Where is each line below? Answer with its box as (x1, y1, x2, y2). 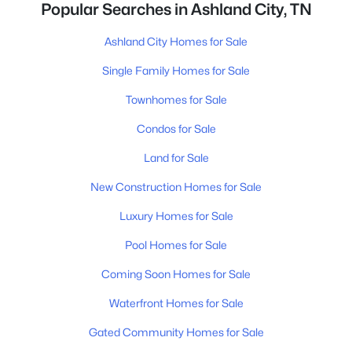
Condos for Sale (136, 122, 216, 135)
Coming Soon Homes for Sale (101, 267, 251, 280)
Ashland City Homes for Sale (104, 35, 247, 48)
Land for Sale (143, 151, 209, 164)
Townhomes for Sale (125, 93, 227, 106)
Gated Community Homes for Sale (88, 325, 264, 339)
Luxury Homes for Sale (119, 209, 233, 222)
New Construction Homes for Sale (90, 180, 262, 193)
